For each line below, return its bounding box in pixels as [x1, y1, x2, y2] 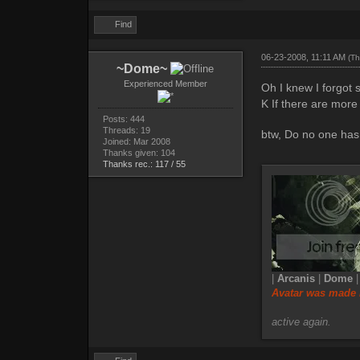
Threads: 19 [102, 125, 150, 136]
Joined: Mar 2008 [102, 137, 170, 147]
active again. [271, 315, 331, 328]
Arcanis [276, 272, 315, 284]
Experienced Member [123, 79, 207, 89]
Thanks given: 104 [102, 148, 175, 158]
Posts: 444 [102, 114, 145, 125]
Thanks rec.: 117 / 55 [102, 159, 186, 170]
